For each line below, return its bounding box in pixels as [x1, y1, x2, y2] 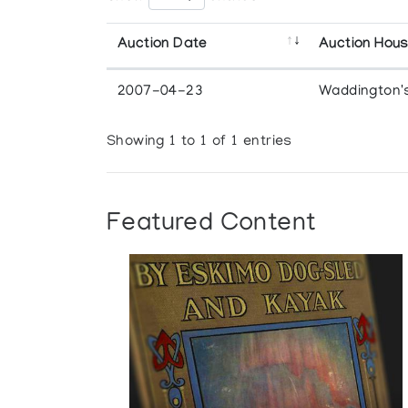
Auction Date [117, 36, 208, 54]
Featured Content [107, 209, 316, 239]
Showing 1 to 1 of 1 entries [107, 134, 292, 151]
